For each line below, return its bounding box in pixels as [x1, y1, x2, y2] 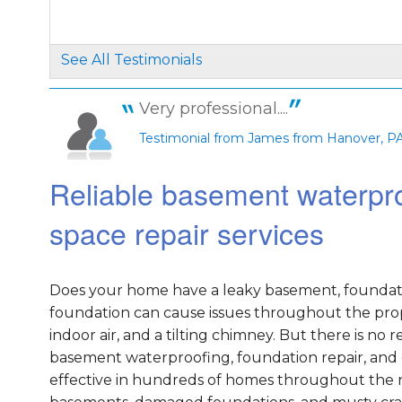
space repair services [48, 212, 324, 254]
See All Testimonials [60, 51, 202, 69]
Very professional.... [138, 99, 288, 119]
